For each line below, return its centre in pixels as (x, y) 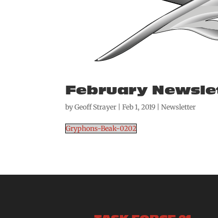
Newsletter (179, 107)
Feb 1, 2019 (139, 107)
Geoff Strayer (96, 107)
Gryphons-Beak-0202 (101, 129)
